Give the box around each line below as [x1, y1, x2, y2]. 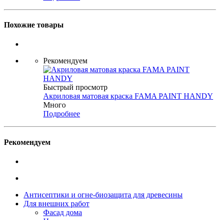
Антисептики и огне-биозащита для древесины [24, 190, 183, 199]
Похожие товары [4, 21, 64, 29]
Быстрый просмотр [43, 83, 108, 92]
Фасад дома [43, 208, 82, 217]
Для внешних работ [24, 199, 89, 208]
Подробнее [43, 110, 80, 118]
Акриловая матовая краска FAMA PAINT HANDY [43, 92, 213, 101]
